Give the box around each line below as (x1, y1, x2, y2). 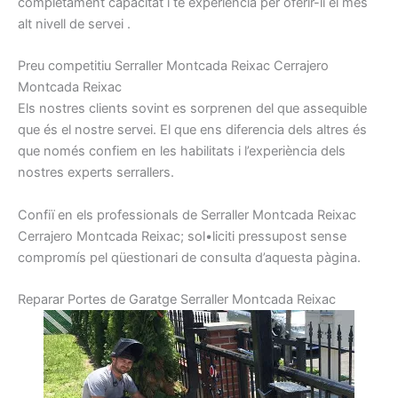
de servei (69, 15, 123, 32)
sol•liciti (187, 227, 235, 244)
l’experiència (244, 143, 317, 160)
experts (68, 164, 113, 181)
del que (256, 100, 299, 117)
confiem (89, 143, 138, 160)
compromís (18, 249, 86, 266)
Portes (68, 291, 107, 307)
